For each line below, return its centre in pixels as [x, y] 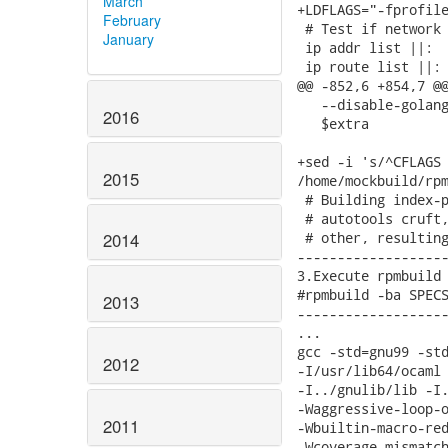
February [132, 19]
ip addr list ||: [365, 47]
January [128, 38]
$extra [333, 123]
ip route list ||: [369, 66]
